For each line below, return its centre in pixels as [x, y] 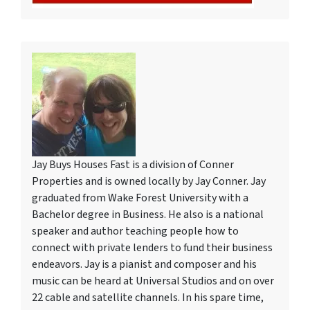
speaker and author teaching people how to [135, 231]
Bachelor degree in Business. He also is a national [148, 215]
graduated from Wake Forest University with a [140, 198]
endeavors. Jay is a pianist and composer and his [144, 264]
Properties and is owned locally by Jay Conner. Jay [149, 181]
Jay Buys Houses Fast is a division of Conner [133, 165]
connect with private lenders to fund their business [152, 248]
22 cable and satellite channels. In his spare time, [148, 298]
